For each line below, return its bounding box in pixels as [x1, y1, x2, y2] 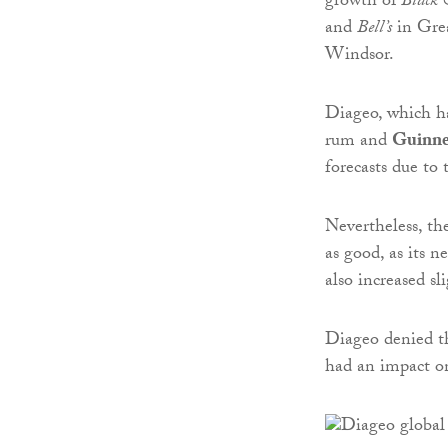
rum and [325, 127, 392, 159]
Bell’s [357, 14, 392, 46]
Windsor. [325, 41, 394, 73]
